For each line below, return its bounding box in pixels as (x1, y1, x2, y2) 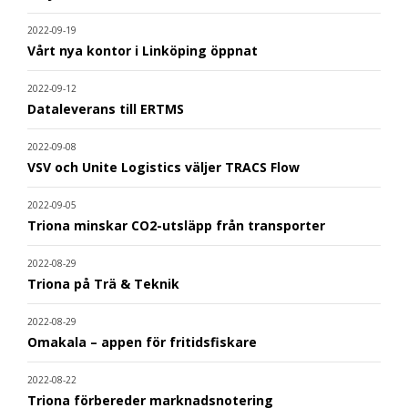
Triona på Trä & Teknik (27, 275, 179, 293)
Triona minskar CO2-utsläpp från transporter (27, 217, 325, 235)
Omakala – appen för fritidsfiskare (27, 333, 257, 352)
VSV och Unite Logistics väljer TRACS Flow (27, 158, 300, 177)
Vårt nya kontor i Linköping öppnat (27, 42, 258, 60)
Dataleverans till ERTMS (27, 100, 184, 118)
